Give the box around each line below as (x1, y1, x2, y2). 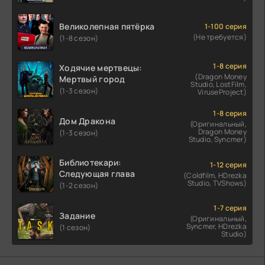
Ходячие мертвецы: (59, 62, 143, 74)
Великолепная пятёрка (59, 20, 155, 32)
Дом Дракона (59, 115, 116, 127)
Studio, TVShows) (187, 177, 247, 188)
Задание (59, 209, 95, 221)
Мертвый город (59, 73, 125, 85)
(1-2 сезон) (59, 180, 99, 191)
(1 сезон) (59, 222, 91, 232)
